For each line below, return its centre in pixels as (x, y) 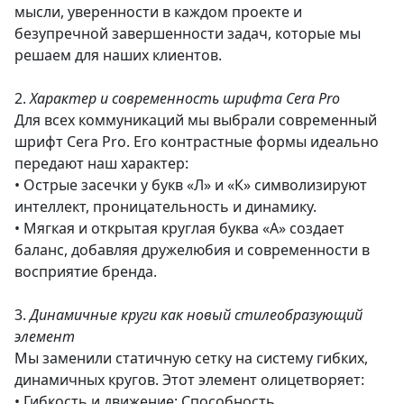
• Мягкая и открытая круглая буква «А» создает (179, 228)
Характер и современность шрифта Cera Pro (185, 98)
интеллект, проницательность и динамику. (165, 207)
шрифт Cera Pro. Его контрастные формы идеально (197, 142)
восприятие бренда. (86, 271)
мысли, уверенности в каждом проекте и (158, 12)
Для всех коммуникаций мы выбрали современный (196, 120)
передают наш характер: (101, 163)
